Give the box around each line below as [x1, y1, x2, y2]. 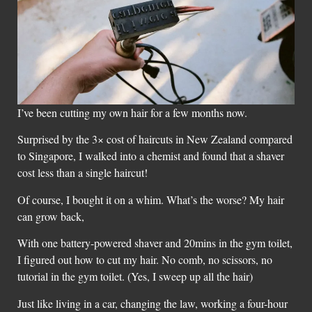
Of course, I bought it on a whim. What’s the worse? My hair [17, 192, 284, 207]
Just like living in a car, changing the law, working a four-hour [17, 295, 288, 311]
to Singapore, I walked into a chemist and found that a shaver [17, 148, 284, 164]
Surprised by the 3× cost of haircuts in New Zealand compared [17, 132, 292, 147]
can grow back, [17, 208, 84, 224]
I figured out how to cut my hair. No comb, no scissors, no [17, 252, 272, 267]
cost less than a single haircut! [17, 165, 148, 180]
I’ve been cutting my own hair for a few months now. [17, 105, 247, 120]
